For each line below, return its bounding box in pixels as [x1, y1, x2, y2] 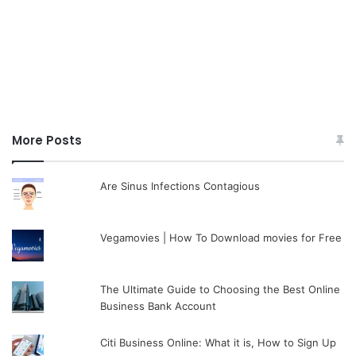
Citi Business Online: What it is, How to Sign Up [100, 336, 337, 349]
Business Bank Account [100, 300, 217, 312]
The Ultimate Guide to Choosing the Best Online [100, 283, 341, 296]
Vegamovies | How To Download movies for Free [100, 231, 342, 244]
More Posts [12, 132, 82, 149]
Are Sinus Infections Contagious [100, 180, 261, 192]
